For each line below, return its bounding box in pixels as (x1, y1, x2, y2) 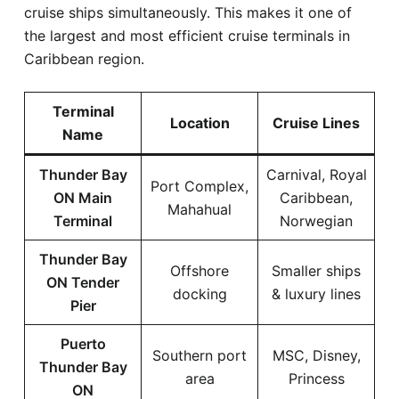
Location (169, 113, 230, 132)
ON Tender (46, 273, 119, 291)
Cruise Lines (273, 113, 360, 132)
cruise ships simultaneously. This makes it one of (24, 3, 352, 21)
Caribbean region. (24, 49, 144, 68)
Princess (288, 369, 345, 387)
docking (172, 284, 227, 303)
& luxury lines (272, 284, 361, 303)
